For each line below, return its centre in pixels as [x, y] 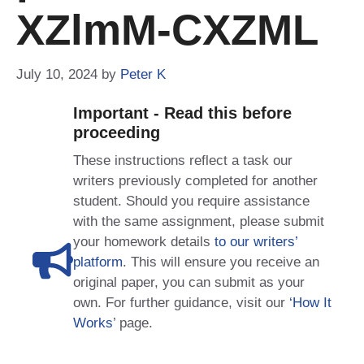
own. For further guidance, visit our [181, 302]
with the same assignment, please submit [199, 221]
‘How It [310, 302]
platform [98, 262]
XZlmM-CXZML [167, 30]
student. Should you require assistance [191, 201]
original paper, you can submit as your [189, 282]
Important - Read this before [182, 113]
